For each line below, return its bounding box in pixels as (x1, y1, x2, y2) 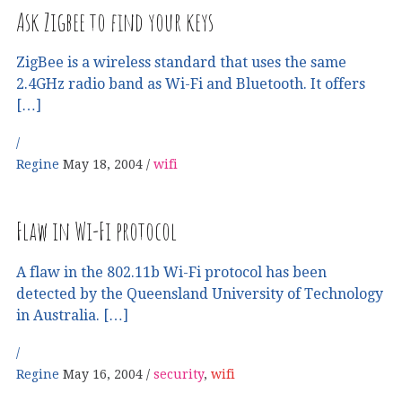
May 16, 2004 (63, 366, 143, 381)
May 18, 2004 (63, 157, 143, 172)
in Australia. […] (16, 306, 128, 324)
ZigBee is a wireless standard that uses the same (16, 53, 346, 71)
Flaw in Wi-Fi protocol (16, 214, 177, 247)
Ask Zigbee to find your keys (16, 5, 214, 38)
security (153, 366, 204, 381)
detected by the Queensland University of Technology (16, 284, 383, 302)
